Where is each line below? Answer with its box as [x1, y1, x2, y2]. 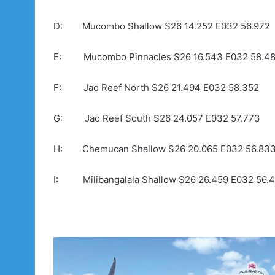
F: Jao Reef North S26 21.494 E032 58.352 [53, 81, 259, 93]
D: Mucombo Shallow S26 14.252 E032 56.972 [53, 20, 270, 32]
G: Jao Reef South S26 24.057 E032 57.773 [53, 112, 260, 124]
